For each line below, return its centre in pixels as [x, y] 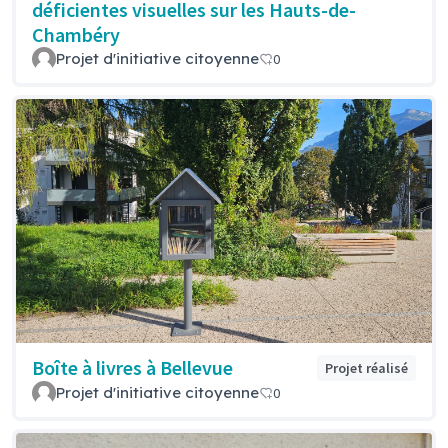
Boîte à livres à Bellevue [132, 368]
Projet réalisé [366, 368]
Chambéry [76, 35]
